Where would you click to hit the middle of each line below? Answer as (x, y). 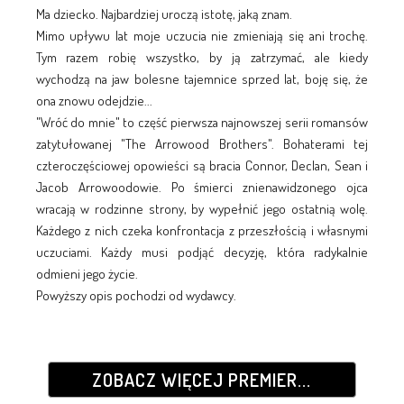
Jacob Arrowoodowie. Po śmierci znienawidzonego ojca (202, 187)
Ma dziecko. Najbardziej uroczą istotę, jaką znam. (164, 14)
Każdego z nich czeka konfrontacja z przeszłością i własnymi (202, 230)
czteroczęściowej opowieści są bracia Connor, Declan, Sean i (202, 165)
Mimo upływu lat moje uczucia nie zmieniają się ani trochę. (202, 35)
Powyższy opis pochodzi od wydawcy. (136, 295)
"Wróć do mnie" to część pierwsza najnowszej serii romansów (202, 122)
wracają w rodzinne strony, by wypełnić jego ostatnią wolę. (202, 208)
